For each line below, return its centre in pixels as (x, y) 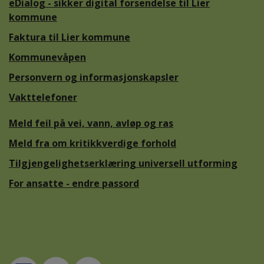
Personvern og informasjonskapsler (94, 77)
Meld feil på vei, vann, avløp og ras (91, 123)
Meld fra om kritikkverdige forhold (93, 143)
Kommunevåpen (47, 57)
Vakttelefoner (43, 97)
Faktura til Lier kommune (70, 37)
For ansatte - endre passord (74, 183)
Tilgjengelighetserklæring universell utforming (123, 163)
